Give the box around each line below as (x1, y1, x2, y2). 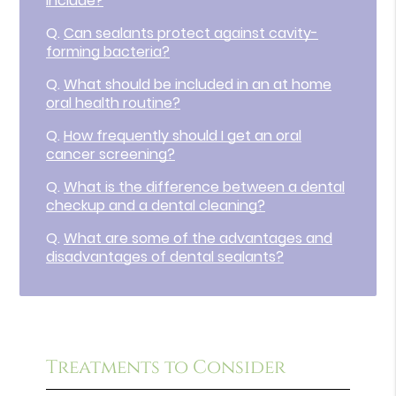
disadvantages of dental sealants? (46, 247, 285, 268)
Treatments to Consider (46, 354, 286, 380)
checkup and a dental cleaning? (46, 195, 266, 217)
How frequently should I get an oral (64, 126, 302, 147)
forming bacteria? (46, 42, 171, 63)
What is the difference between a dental (64, 177, 346, 198)
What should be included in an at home (64, 74, 332, 95)
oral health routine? (46, 93, 181, 114)
